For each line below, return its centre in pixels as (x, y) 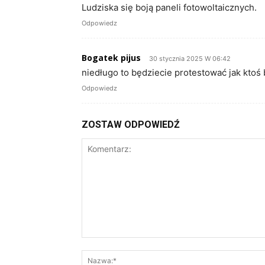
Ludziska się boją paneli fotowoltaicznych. (169, 8)
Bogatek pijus (111, 58)
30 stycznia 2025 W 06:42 (190, 59)
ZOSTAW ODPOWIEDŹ (131, 125)
